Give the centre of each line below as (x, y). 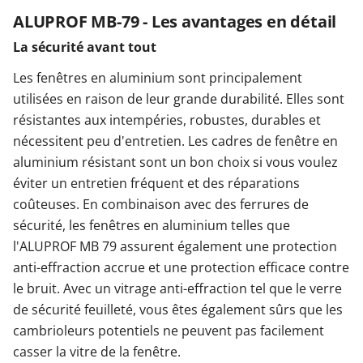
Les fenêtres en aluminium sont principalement (158, 78)
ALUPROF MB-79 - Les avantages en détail (175, 22)
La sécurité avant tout (85, 47)
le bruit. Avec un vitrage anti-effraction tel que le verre (177, 289)
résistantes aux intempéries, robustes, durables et (167, 120)
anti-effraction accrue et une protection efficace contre (181, 268)
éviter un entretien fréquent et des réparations (156, 184)
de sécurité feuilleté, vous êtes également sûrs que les (178, 310)
